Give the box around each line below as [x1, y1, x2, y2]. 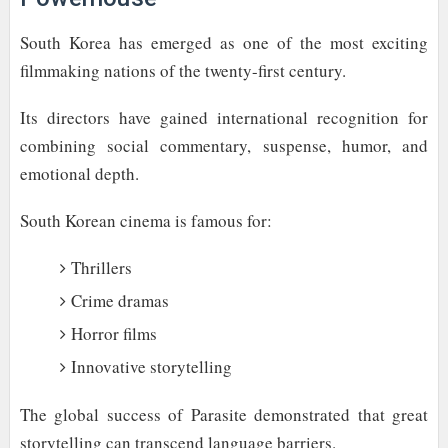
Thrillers [70, 256, 132, 280]
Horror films [70, 322, 157, 346]
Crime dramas [70, 289, 169, 313]
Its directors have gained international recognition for [19, 105, 429, 129]
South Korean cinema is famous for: [19, 209, 272, 233]
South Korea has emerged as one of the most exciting [19, 30, 429, 54]
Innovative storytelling [70, 355, 232, 379]
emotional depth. [19, 161, 139, 185]
